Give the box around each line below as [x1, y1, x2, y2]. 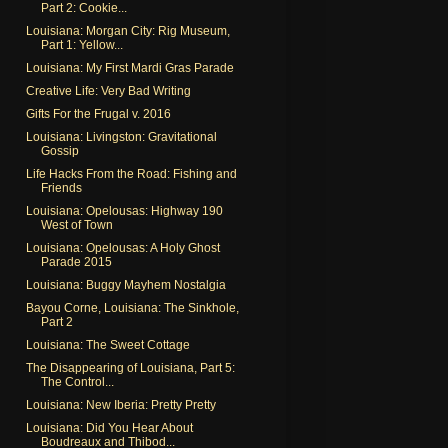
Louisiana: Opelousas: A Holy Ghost [25, 240, 220, 255]
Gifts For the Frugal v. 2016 [25, 106, 171, 121]
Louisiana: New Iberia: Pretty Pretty [25, 397, 216, 412]
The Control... [40, 374, 114, 389]
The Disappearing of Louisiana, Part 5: [25, 360, 235, 375]
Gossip [40, 143, 79, 158]
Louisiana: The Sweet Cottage [25, 337, 190, 352]
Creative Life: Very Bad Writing [25, 83, 191, 98]
